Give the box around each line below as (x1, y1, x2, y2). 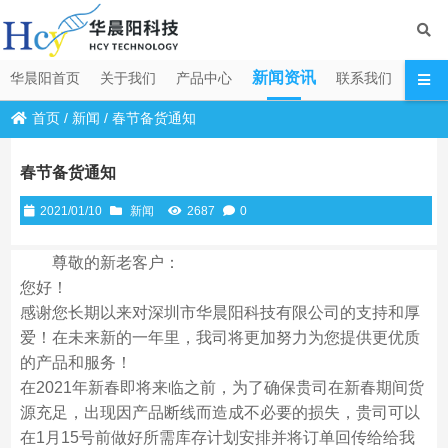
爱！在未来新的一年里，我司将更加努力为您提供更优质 (19, 329, 420, 346)
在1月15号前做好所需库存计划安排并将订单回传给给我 (19, 429, 415, 446)
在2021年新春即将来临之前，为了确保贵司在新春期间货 (19, 379, 424, 396)
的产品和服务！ (19, 354, 132, 371)
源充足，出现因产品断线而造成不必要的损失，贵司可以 (19, 404, 420, 421)
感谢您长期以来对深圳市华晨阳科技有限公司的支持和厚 (19, 304, 420, 321)
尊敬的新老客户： (51, 254, 180, 271)
